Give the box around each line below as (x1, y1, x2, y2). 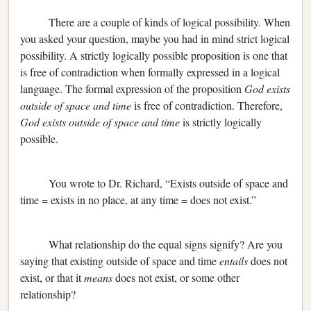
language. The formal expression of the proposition (20, 81, 244, 96)
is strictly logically (183, 114, 262, 129)
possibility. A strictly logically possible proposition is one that (20, 47, 287, 62)
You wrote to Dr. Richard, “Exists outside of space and (20, 175, 288, 190)
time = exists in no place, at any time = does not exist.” (20, 192, 256, 207)
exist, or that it (20, 269, 84, 285)
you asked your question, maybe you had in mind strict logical (20, 31, 289, 46)
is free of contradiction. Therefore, (134, 97, 283, 112)
